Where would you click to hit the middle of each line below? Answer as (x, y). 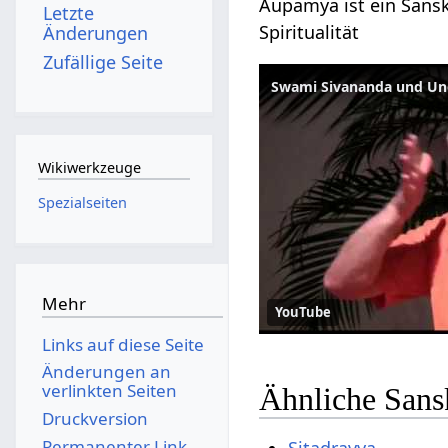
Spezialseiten (82, 202)
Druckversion (94, 418)
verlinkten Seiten (109, 391)
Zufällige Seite (103, 61)
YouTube (303, 311)
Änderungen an (106, 372)
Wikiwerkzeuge (89, 168)
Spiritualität (309, 31)
